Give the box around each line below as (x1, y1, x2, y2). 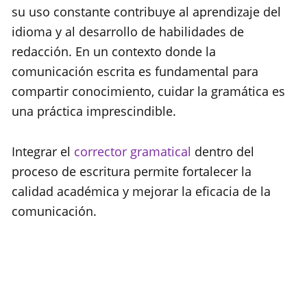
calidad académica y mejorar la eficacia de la (12, 183, 271, 200)
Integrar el (12, 143, 74, 160)
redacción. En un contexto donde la (12, 43, 216, 60)
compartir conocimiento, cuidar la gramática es (12, 83, 285, 100)
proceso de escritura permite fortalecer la (12, 163, 251, 180)
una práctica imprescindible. (12, 103, 176, 120)
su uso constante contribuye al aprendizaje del (12, 3, 281, 21)
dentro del (191, 143, 254, 160)
